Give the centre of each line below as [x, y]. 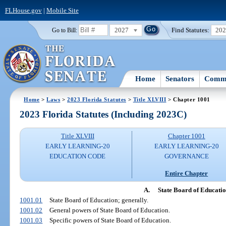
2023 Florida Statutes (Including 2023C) [103, 115]
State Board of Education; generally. [99, 200]
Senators [180, 78]
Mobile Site [62, 10]
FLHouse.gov [23, 10]
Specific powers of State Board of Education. [110, 220]
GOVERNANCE [186, 156]
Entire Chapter [187, 173]
